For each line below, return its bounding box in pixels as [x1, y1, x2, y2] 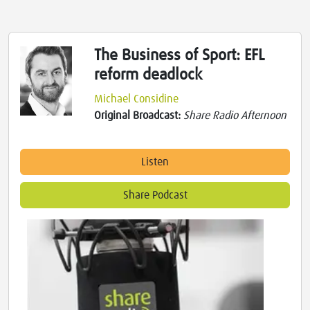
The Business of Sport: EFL [94, 48, 265, 64]
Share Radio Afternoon [183, 110, 287, 122]
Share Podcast [122, 190, 188, 201]
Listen [141, 156, 169, 168]
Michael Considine [94, 93, 179, 105]
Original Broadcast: [94, 110, 184, 122]
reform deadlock [94, 67, 203, 84]
